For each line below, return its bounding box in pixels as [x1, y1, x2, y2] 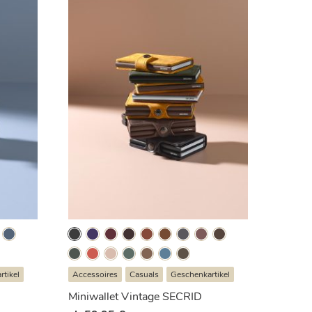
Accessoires [72, 268, 118, 280]
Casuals [130, 268, 159, 280]
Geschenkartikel [171, 268, 231, 280]
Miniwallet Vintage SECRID [68, 288, 203, 304]
